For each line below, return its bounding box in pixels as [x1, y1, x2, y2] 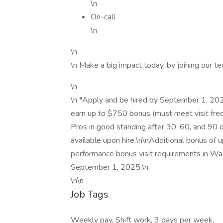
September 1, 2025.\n [71, 162, 148, 173]
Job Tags [71, 188, 109, 201]
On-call [91, 11, 115, 22]
